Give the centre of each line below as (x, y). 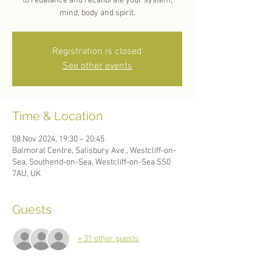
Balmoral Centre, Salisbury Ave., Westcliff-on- (94, 151)
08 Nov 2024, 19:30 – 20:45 (58, 139)
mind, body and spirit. (97, 13)
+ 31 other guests (108, 239)
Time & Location (58, 116)
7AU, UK (26, 174)
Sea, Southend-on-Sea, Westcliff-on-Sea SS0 (91, 162)
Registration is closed (97, 51)
